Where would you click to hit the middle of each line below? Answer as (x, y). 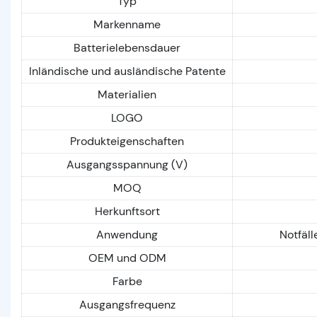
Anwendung (127, 234)
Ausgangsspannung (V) (127, 164)
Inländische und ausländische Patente (127, 71)
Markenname (127, 24)
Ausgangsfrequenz (127, 304)
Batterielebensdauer (127, 47)
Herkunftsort (127, 211)
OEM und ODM (127, 258)
